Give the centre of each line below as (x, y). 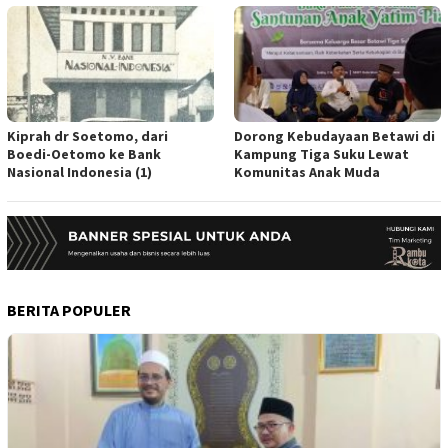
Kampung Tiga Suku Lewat (321, 154)
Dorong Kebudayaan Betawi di (334, 136)
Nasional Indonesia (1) (79, 172)
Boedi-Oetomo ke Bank (84, 154)
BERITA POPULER (69, 309)
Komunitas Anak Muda (307, 172)
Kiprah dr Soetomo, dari (87, 136)
